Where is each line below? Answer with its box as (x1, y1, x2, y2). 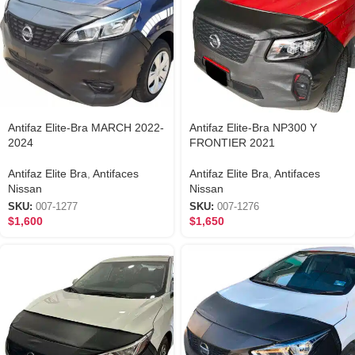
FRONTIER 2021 (189, 136, 275, 149)
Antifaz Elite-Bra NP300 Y (189, 120, 317, 134)
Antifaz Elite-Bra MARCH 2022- (8, 120, 164, 134)
